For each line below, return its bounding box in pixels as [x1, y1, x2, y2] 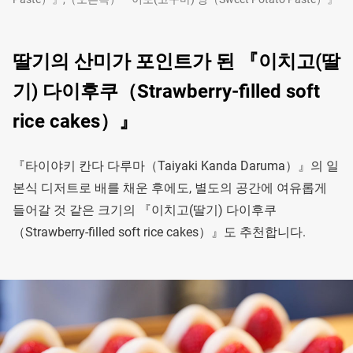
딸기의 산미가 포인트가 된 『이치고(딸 [13, 50, 340, 73]
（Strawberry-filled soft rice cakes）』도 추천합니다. [13, 225, 306, 240]
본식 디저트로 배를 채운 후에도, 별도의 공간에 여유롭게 [13, 180, 327, 196]
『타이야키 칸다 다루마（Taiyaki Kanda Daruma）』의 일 [13, 158, 339, 174]
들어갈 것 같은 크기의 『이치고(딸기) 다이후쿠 [13, 203, 277, 218]
